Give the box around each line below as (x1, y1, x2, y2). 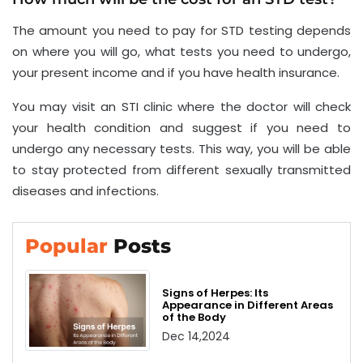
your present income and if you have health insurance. (12, 63, 340, 81)
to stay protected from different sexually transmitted (12, 160, 351, 178)
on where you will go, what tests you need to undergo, (12, 42, 351, 60)
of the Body (162, 310, 227, 326)
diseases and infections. (12, 181, 159, 199)
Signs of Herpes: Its (162, 285, 269, 301)
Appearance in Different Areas (162, 297, 334, 314)
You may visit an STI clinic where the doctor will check (12, 97, 351, 115)
